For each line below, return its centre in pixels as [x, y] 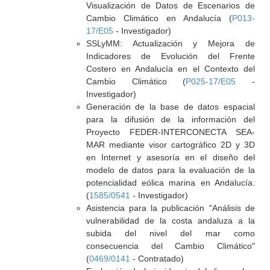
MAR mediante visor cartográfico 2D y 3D [170, 145]
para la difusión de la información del [170, 119]
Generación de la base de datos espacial [170, 107]
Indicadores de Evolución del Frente [170, 56]
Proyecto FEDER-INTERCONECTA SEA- [170, 132]
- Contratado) [157, 259]
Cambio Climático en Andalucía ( [159, 18]
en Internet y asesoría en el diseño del [170, 157]
